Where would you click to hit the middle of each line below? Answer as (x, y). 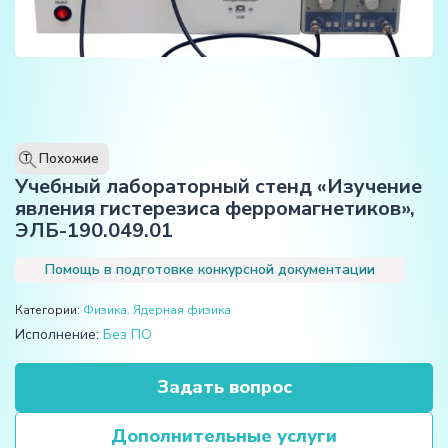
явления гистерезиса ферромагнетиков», (215, 209)
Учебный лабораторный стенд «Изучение (218, 187)
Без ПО (127, 335)
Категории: (49, 310)
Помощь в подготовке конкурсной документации (210, 270)
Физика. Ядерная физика (157, 310)
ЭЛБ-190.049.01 (94, 231)
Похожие (69, 159)
